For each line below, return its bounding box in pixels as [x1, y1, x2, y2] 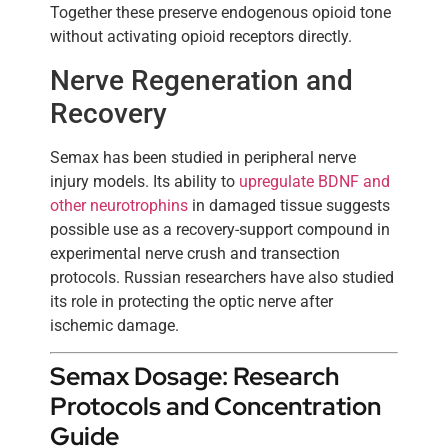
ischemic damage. [50, 315, 179, 335]
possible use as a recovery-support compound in [50, 219, 390, 239]
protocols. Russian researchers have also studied [50, 267, 394, 287]
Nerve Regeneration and [50, 63, 353, 97]
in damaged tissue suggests [188, 195, 390, 215]
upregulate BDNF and [239, 171, 390, 191]
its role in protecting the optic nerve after [50, 291, 333, 311]
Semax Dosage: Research [50, 360, 339, 394]
